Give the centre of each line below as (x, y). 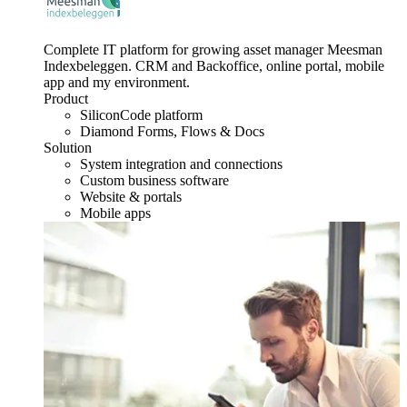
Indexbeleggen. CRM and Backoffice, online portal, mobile (214, 66)
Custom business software (154, 181)
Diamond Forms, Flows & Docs (172, 132)
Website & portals (131, 197)
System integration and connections (181, 164)
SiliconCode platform (141, 115)
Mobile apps (115, 213)
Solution (68, 148)
